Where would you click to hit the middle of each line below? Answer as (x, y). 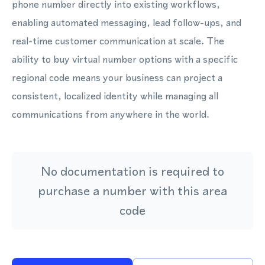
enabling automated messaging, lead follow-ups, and (127, 22)
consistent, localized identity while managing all (115, 96)
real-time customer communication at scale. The (118, 41)
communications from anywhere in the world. (111, 114)
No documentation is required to (132, 171)
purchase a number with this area (132, 191)
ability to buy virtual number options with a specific (125, 59)
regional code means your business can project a (117, 77)
